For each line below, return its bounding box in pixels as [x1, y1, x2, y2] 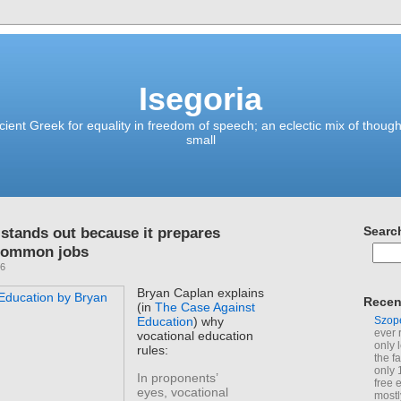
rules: [137, 343, 169, 358]
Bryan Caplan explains [137, 286, 265, 301]
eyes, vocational [137, 384, 229, 399]
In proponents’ [137, 370, 218, 385]
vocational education [137, 328, 254, 344]
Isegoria [139, 81, 262, 117]
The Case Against [155, 300, 256, 315]
